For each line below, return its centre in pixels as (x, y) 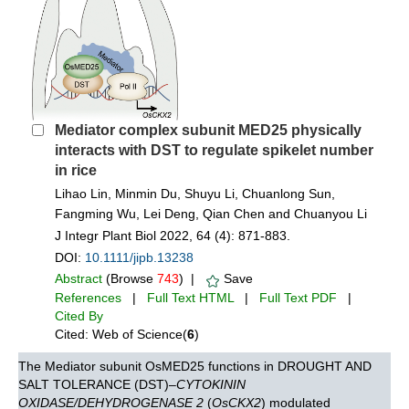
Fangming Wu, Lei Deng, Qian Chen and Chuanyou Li (211, 214)
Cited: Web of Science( (121, 335)
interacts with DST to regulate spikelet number (214, 151)
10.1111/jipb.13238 (139, 258)
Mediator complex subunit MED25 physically (208, 131)
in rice (76, 171)
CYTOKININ (211, 385)
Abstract (79, 279)
